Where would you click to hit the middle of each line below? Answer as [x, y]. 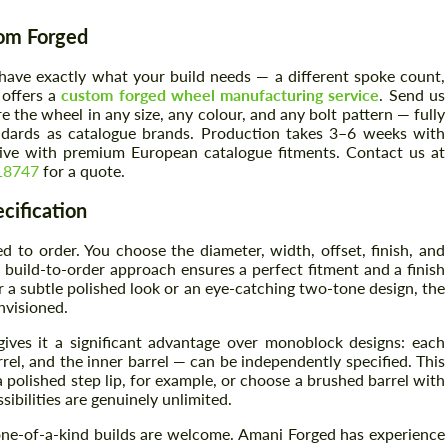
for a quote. [82, 171]
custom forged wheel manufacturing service [220, 95]
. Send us [412, 95]
